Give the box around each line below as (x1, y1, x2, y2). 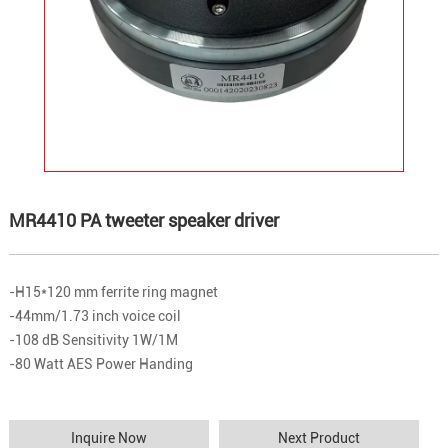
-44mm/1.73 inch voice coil (8, 308, 181, 325)
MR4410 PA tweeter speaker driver (8, 210, 279, 232)
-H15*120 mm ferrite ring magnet (8, 284, 218, 301)
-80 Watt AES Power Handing (8, 356, 196, 373)
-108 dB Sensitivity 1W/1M (8, 332, 181, 349)
